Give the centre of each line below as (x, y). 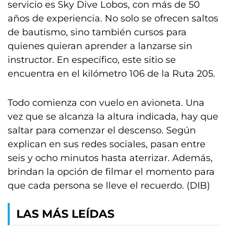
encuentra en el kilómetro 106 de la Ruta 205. (111, 74)
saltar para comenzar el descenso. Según (102, 130)
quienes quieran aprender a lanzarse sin (100, 46)
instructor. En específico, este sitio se (92, 60)
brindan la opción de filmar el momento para (111, 172)
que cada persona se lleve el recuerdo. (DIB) (109, 186)
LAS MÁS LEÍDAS (65, 214)
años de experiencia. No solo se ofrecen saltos (113, 18)
